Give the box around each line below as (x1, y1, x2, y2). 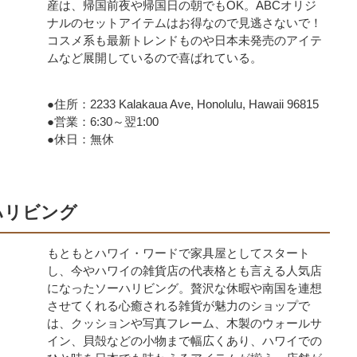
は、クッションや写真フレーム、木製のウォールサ (47, 316, 322, 330)
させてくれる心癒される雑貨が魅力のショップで (47, 299, 310, 312)
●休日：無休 (47, 132, 114, 146)
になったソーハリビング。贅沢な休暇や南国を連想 (47, 281, 322, 295)
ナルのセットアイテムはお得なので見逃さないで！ (47, 16, 322, 29)
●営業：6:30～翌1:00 (47, 115, 159, 128)
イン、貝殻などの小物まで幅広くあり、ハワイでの (47, 334, 322, 347)
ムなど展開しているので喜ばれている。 (47, 51, 262, 65)
